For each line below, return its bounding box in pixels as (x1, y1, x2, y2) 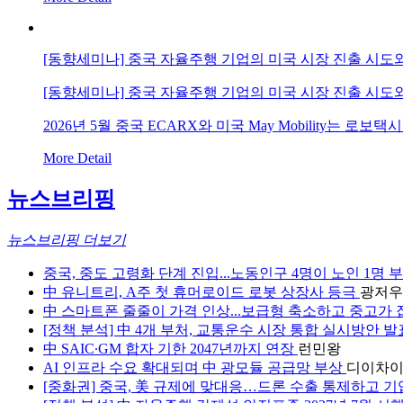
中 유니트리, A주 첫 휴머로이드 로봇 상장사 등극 (43, 297, 360, 313)
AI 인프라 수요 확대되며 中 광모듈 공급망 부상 (43, 372, 346, 389)
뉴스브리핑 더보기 (7, 245, 126, 261)
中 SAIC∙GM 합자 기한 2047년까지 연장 (43, 354, 298, 370)
